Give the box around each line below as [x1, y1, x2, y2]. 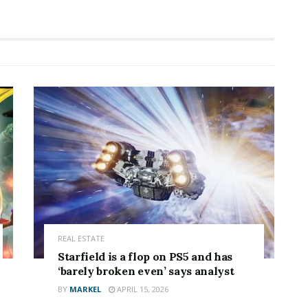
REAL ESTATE [58, 233, 104, 244]
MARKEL [69, 284, 101, 295]
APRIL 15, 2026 [115, 284, 168, 295]
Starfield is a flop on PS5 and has [58, 250, 233, 264]
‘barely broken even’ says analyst [58, 264, 234, 278]
